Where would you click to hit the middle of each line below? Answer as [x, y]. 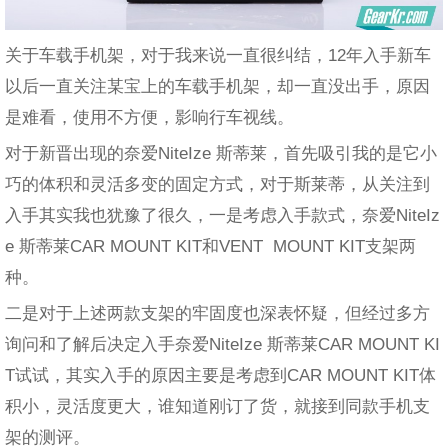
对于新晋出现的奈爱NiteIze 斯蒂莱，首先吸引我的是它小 [221, 153]
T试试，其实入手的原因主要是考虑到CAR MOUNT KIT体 [220, 375]
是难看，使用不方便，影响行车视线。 [149, 117]
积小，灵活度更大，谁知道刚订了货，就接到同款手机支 [217, 406]
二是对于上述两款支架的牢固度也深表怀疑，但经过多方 [217, 313]
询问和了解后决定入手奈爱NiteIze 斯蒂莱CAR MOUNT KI [222, 344]
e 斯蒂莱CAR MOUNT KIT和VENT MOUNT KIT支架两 [210, 246]
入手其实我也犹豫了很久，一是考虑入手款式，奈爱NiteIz [222, 215]
